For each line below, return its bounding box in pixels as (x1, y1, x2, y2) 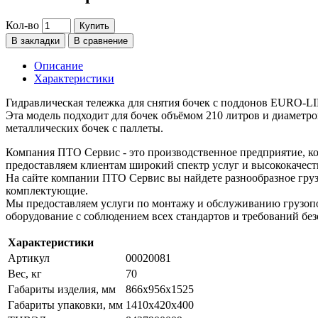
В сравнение (74, 35, 128, 47)
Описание (34, 60, 83, 72)
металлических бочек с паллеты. (6, 122, 163, 135)
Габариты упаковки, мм (8, 299, 123, 312)
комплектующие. (6, 185, 88, 197)
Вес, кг (8, 268, 42, 280)
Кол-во (6, 19, 39, 32)
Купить (79, 21, 109, 32)
